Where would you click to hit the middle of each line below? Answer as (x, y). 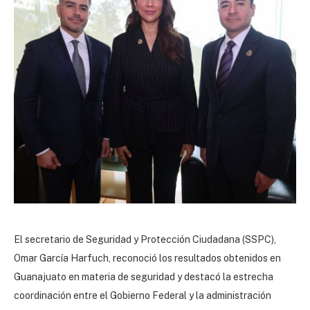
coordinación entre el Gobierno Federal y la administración (143, 295)
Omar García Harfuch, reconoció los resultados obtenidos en (147, 258)
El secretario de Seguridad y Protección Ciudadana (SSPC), (145, 239)
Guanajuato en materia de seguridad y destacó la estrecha (144, 276)
